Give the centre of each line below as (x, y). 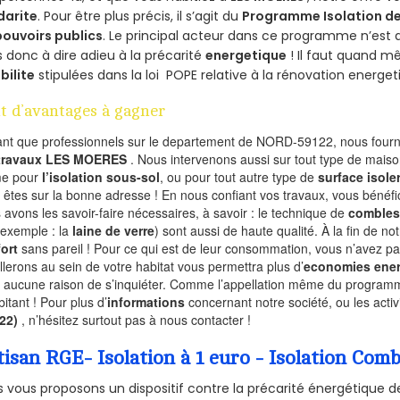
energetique (246, 56)
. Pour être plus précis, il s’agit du (140, 17)
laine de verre (114, 231)
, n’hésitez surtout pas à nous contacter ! (137, 320)
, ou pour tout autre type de (239, 177)
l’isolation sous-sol (101, 177)
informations (146, 302)
